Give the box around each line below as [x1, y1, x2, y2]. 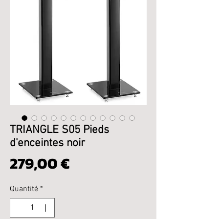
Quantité [10, 184, 38, 195]
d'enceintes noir [10, 136, 85, 151]
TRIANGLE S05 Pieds [10, 123, 109, 137]
